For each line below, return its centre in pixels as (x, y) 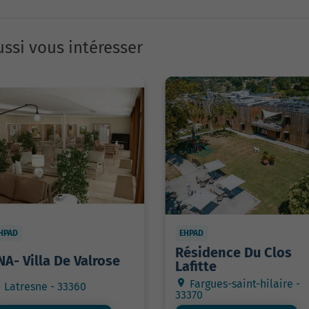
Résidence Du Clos (233, 252)
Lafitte (196, 266)
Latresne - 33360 (44, 287)
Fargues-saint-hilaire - (243, 284)
